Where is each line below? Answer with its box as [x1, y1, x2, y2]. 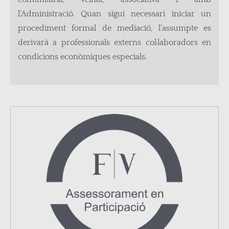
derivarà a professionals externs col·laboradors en [18, 38, 211, 47]
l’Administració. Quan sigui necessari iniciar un [18, 9, 211, 18]
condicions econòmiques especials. [18, 52, 147, 61]
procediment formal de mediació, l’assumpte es [18, 24, 211, 33]
